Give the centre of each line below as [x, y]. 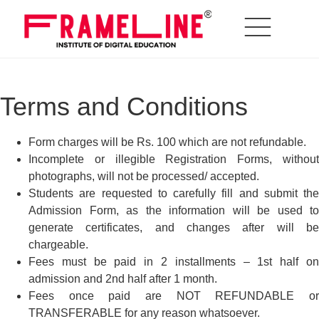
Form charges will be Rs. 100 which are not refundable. [167, 142]
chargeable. [58, 245]
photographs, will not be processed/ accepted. [144, 177]
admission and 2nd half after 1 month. [123, 279]
